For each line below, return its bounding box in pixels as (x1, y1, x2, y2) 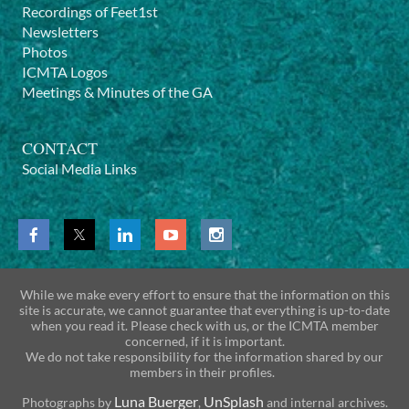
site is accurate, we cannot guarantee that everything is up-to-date (19, 302, 390, 319)
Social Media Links (22, 160, 137, 178)
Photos (22, 43, 68, 61)
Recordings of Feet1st (22, 3, 158, 21)
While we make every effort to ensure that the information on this (19, 287, 390, 303)
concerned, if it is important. (124, 333, 285, 350)
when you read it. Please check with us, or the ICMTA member (30, 318, 379, 334)
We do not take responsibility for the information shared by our (26, 349, 383, 365)
